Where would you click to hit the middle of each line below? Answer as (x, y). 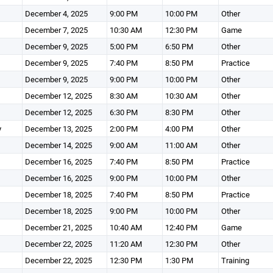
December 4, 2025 (56, 13)
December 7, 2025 (56, 30)
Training (235, 260)
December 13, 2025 (58, 129)
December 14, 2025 (58, 145)
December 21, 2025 (58, 227)
